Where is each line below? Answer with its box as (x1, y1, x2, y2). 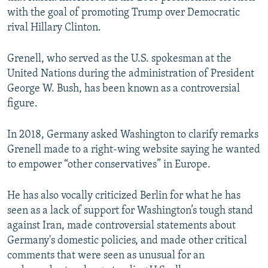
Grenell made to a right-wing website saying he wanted (7, 144, 260, 156)
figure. (7, 98, 38, 110)
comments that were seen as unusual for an (7, 250, 205, 262)
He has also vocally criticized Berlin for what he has (7, 190, 240, 202)
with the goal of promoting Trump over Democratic (7, 7, 240, 19)
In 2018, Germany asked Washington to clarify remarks (7, 129, 258, 141)
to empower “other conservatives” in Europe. (7, 159, 211, 171)
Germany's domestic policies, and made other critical (7, 235, 247, 247)
